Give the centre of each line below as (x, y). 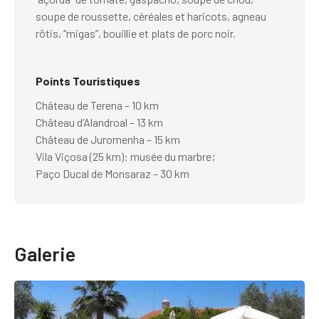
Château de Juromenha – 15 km (108, 139)
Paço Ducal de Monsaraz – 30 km (113, 173)
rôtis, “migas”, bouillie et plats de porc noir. (136, 33)
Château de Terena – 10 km (97, 105)
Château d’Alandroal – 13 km (99, 122)
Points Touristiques (88, 80)
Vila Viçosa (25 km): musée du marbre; (125, 156)
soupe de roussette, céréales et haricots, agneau (151, 16)
